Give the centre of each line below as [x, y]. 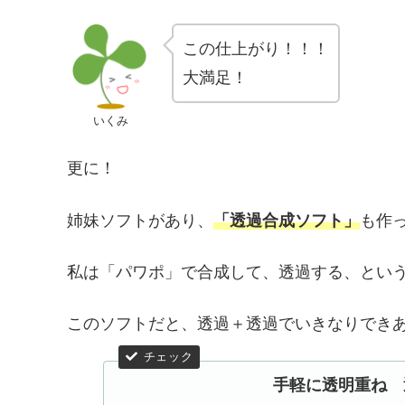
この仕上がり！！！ [256, 49]
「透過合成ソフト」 [287, 220]
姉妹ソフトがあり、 [140, 220]
